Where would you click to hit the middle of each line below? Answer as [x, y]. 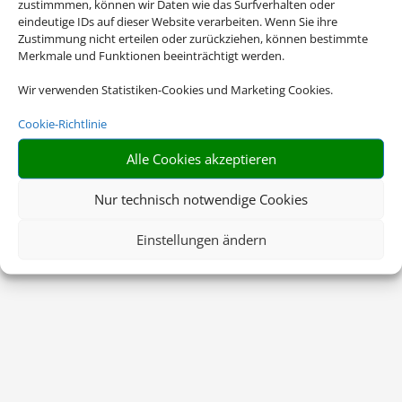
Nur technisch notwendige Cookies [201, 199]
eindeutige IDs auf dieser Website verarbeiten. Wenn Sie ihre [178, 21]
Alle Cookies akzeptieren [201, 158]
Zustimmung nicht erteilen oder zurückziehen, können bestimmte [193, 38]
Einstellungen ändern [201, 239]
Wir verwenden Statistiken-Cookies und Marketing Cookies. [175, 89]
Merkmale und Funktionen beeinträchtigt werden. [151, 55]
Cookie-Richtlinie [62, 123]
